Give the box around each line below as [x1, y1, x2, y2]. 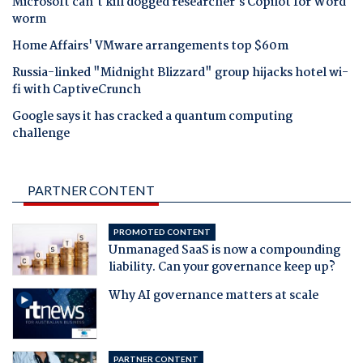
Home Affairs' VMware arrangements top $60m [12, 36, 288, 56]
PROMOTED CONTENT [113, 226, 211, 237]
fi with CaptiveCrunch [12, 80, 141, 100]
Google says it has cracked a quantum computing [12, 107, 293, 127]
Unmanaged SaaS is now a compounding [108, 240, 340, 260]
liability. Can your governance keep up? [108, 257, 335, 277]
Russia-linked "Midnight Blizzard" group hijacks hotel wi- [12, 63, 348, 83]
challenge [12, 124, 70, 144]
